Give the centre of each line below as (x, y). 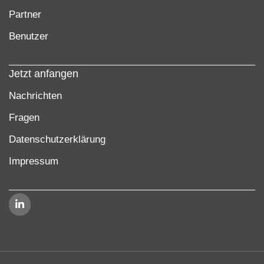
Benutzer (29, 37)
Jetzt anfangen (44, 74)
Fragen (24, 118)
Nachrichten (35, 96)
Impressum (34, 161)
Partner (25, 15)
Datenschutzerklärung (57, 140)
